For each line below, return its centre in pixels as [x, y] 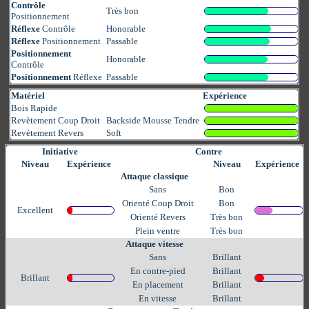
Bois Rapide [34, 108]
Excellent [35, 210]
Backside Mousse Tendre [153, 120]
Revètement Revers [48, 132]
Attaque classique [154, 176]
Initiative [60, 151]
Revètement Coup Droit [56, 120]
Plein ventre [158, 230]
